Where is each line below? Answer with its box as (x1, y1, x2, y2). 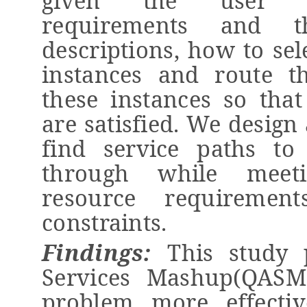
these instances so (42, 83, 247, 114)
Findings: (42, 236, 168, 268)
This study (167, 236, 288, 268)
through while (42, 157, 218, 188)
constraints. (42, 206, 167, 238)
